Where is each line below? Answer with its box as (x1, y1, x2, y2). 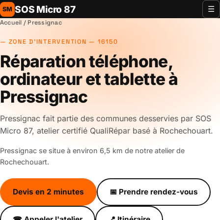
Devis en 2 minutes (13, 187, 84, 197)
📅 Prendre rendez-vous (110, 187, 198, 197)
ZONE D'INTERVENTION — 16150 (8, 38, 118, 46)
